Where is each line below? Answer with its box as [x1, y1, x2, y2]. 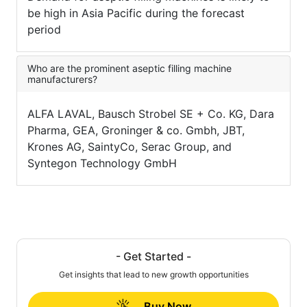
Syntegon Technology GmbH [27, 156, 177, 171]
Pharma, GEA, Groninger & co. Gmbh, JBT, [27, 123, 245, 138]
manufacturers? [27, 73, 97, 86]
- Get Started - [116, 249, 191, 264]
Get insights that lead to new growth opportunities [58, 269, 249, 280]
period [27, 23, 61, 37]
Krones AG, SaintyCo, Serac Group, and [27, 140, 232, 154]
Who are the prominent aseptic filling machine [27, 62, 232, 75]
